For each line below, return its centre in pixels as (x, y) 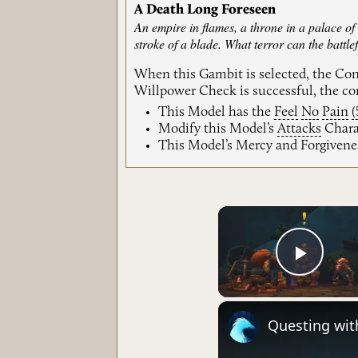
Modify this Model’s (218, 129)
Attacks (300, 129)
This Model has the (217, 113)
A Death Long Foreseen (205, 10)
